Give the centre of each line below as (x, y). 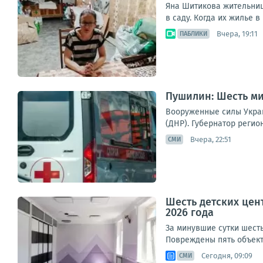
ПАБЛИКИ (193, 34)
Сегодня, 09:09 (227, 255)
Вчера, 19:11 (237, 33)
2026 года (190, 213)
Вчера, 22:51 (211, 139)
